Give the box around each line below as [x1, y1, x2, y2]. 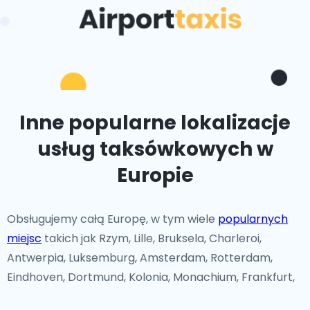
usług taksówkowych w [37, 136, 273, 163]
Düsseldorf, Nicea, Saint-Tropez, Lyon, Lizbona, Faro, [7, 289, 284, 304]
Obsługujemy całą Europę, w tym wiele [7, 211, 218, 227]
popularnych [218, 211, 288, 227]
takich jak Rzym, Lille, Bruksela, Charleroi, [42, 230, 262, 246]
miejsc [7, 230, 42, 246]
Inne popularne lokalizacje [19, 109, 291, 136]
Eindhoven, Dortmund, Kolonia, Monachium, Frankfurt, [7, 269, 295, 285]
